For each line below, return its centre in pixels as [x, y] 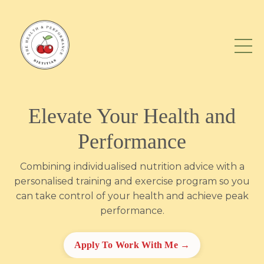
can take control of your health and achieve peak [132, 196]
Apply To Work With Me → [132, 245]
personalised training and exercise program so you [132, 181]
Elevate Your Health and [132, 116]
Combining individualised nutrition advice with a [132, 166]
